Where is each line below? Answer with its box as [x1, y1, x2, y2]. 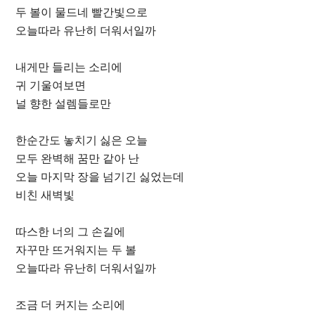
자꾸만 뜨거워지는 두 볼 [15, 243, 137, 257]
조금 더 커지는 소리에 [15, 298, 126, 312]
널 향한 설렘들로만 [15, 97, 112, 111]
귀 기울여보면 [15, 79, 86, 93]
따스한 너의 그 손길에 [15, 225, 126, 239]
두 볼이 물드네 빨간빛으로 [15, 6, 148, 20]
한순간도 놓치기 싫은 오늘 [15, 134, 148, 148]
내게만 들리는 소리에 [15, 60, 123, 75]
